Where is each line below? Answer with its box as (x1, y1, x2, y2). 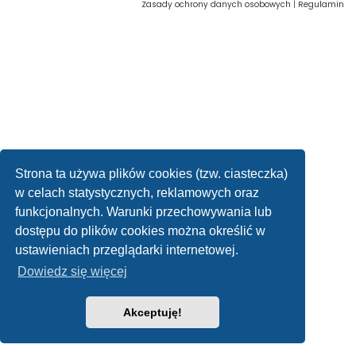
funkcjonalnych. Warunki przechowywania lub (15, 204, 273, 219)
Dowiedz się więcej (17, 265, 128, 279)
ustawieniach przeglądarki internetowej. (15, 242, 239, 257)
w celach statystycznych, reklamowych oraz (15, 185, 260, 199)
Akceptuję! (123, 306, 182, 319)
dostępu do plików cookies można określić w (15, 223, 266, 238)
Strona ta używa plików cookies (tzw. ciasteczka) (15, 166, 288, 180)
